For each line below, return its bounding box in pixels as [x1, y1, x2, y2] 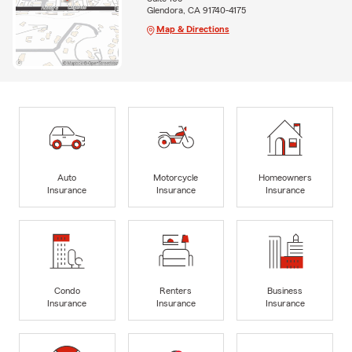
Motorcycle [153, 172, 199, 182]
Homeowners [258, 172, 312, 182]
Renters [159, 285, 192, 295]
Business [267, 285, 303, 295]
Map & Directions [156, 24, 229, 35]
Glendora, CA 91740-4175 [146, 5, 246, 16]
